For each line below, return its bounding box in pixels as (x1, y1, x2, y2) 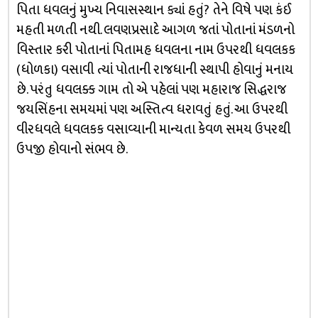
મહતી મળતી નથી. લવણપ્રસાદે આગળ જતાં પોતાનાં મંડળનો (16, 19, 295, 41)
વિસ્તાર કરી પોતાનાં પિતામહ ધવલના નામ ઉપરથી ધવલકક (16, 39, 295, 61)
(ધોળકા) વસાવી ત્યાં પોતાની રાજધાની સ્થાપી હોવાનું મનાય (16, 59, 293, 81)
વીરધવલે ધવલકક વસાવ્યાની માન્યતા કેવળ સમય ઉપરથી (16, 119, 290, 141)
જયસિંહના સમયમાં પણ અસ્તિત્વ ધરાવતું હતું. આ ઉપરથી (16, 99, 287, 121)
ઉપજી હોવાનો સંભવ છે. (16, 138, 128, 160)
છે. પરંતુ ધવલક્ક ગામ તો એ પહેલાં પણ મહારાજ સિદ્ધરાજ (16, 79, 286, 101)
